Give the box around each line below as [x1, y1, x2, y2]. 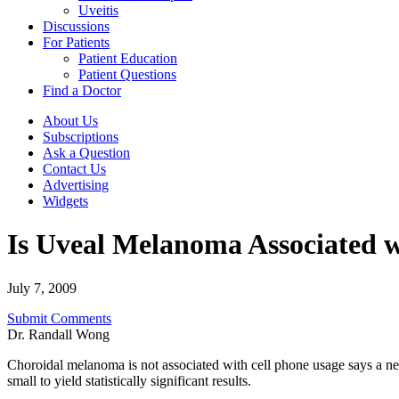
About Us [43, 113, 98, 128]
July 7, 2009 [7, 280, 77, 296]
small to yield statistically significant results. [7, 372, 251, 388]
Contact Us [43, 161, 106, 176]
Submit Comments [7, 310, 111, 326]
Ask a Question [43, 145, 130, 160]
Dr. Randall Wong [7, 326, 110, 342]
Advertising [43, 177, 109, 192]
